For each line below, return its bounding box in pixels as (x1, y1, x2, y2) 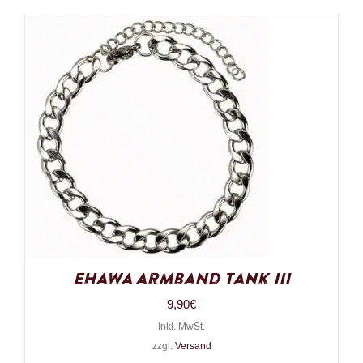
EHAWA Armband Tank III (73, 268, 290, 292)
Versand (174, 340, 211, 352)
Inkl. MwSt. (158, 321, 205, 333)
